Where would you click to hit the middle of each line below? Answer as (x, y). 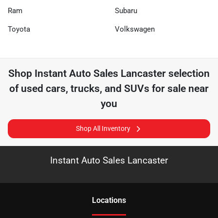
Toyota (19, 29)
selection (188, 73)
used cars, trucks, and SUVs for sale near (115, 89)
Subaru (126, 11)
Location (107, 200)
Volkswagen (135, 29)
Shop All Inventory (103, 128)
